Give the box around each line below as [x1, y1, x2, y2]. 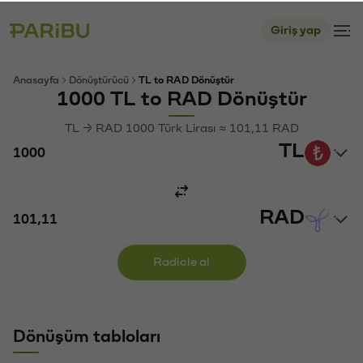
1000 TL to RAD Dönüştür [56, 87, 307, 108]
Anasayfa [13, 74, 59, 83]
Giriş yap [271, 23, 321, 35]
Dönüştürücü [69, 74, 129, 83]
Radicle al [153, 254, 210, 267]
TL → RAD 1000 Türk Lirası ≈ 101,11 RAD [64, 121, 299, 133]
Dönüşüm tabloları [13, 327, 160, 344]
